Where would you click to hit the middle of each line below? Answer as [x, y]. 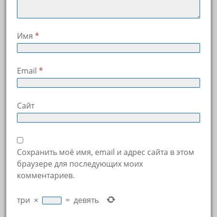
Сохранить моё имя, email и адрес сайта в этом [105, 152]
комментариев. [46, 175]
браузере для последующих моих [80, 163]
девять [86, 200]
